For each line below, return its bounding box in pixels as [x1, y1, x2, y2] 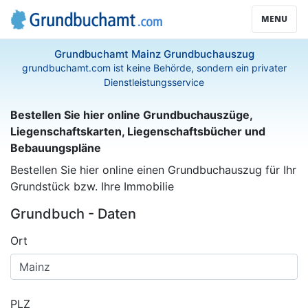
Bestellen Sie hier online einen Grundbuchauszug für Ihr [10, 163, 296, 177]
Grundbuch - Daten [10, 206, 136, 222]
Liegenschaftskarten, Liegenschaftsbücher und [10, 124, 265, 138]
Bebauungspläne [10, 141, 101, 155]
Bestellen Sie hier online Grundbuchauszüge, [10, 108, 252, 122]
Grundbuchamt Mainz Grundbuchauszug [54, 47, 254, 60]
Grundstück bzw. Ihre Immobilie [10, 179, 174, 193]
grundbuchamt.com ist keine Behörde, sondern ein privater [21, 62, 287, 74]
